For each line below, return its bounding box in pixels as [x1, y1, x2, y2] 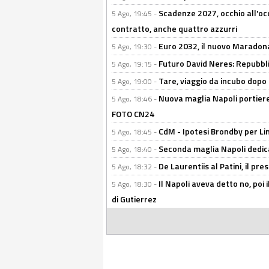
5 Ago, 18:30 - [112, 178, 159, 190]
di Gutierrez [112, 193, 157, 205]
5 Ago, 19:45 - [112, 8, 159, 19]
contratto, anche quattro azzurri [112, 22, 237, 35]
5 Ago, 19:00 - [112, 76, 159, 87]
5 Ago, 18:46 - [112, 93, 159, 104]
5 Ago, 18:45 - [112, 126, 159, 138]
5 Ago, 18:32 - [112, 161, 159, 172]
